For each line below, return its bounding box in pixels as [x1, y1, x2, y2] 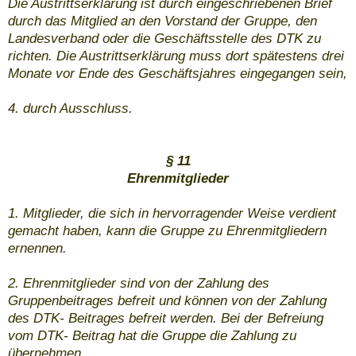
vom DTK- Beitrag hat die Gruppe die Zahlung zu [8, 328, 296, 344]
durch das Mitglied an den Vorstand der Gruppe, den [8, 14, 317, 29]
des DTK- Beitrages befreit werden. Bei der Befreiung [8, 311, 323, 327]
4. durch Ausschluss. [8, 101, 133, 117]
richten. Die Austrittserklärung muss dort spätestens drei [8, 48, 344, 64]
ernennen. [8, 241, 67, 257]
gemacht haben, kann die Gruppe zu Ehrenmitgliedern [8, 223, 327, 239]
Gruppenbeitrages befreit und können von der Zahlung [8, 293, 327, 309]
